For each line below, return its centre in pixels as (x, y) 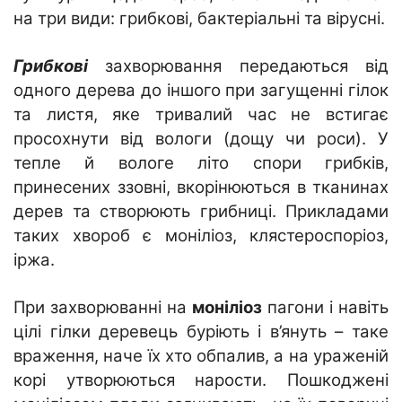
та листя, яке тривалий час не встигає (201, 114)
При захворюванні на (103, 307)
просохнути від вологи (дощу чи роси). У (201, 138)
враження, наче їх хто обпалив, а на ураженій (201, 355)
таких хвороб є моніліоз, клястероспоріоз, (201, 235)
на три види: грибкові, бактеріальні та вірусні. (199, 18)
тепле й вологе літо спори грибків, (201, 162)
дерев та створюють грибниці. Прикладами (201, 211)
